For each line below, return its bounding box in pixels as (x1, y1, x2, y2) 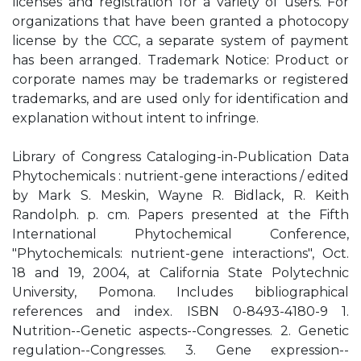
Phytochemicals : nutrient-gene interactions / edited (12, 168, 349, 184)
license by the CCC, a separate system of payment (12, 33, 349, 48)
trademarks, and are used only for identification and (12, 91, 349, 106)
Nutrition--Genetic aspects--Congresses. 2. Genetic (12, 323, 349, 338)
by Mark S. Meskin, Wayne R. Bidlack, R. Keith (12, 188, 349, 203)
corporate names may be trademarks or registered (12, 72, 349, 87)
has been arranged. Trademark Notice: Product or (12, 52, 349, 68)
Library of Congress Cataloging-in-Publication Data (12, 149, 349, 164)
